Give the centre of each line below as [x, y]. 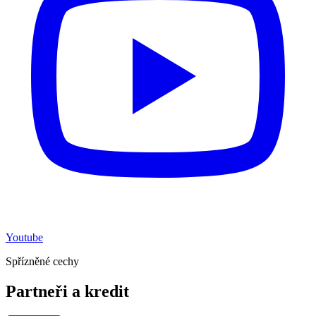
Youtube [24, 237]
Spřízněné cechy [42, 261]
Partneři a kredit [67, 291]
